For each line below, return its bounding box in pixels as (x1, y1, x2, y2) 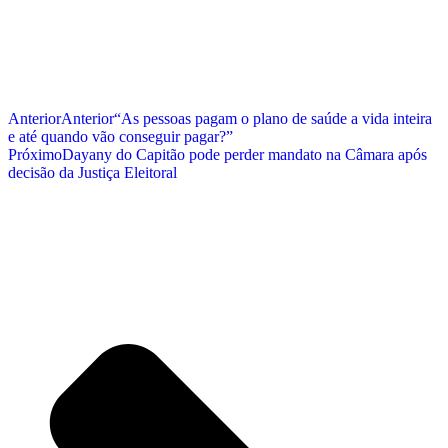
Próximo (8, 146, 62, 164)
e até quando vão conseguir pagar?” (8, 128, 233, 146)
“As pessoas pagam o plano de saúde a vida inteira (114, 110, 432, 128)
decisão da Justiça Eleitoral (8, 164, 177, 182)
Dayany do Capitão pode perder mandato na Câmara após (62, 146, 427, 164)
